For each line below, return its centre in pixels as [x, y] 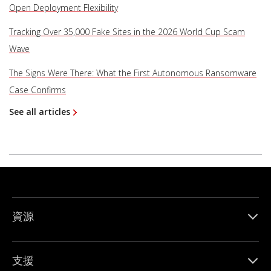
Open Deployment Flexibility [64, 8]
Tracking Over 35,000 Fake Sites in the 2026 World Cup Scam [127, 32]
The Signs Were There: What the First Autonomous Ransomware [133, 73]
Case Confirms [38, 90]
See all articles [40, 112]
